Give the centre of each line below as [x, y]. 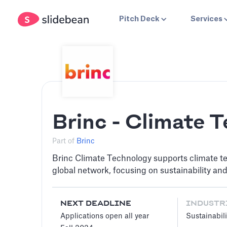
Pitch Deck [140, 19]
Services [206, 19]
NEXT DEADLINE [96, 204]
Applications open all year [105, 216]
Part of [64, 141]
